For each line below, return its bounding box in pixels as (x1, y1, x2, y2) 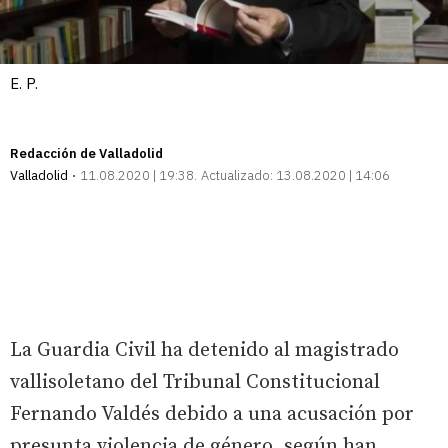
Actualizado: (201, 166, 273, 184)
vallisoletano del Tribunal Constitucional (10, 369, 380, 395)
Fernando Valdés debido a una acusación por (10, 401, 414, 427)
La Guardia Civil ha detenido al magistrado (10, 337, 399, 363)
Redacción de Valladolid (10, 144, 163, 162)
